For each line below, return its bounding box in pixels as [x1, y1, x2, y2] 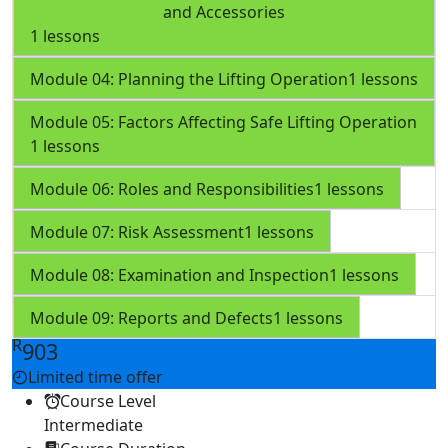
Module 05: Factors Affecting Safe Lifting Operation [30, 111, 417, 134]
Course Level [60, 389, 156, 412]
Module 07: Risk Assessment [30, 221, 244, 244]
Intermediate [44, 413, 143, 436]
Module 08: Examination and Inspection [30, 264, 329, 287]
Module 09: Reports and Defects [30, 307, 273, 330]
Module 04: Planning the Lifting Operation [30, 68, 348, 91]
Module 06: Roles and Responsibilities [30, 178, 314, 201]
